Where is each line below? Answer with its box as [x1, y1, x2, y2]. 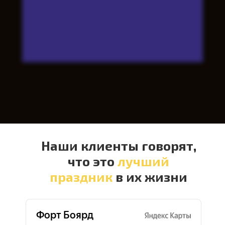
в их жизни [116, 169, 187, 184]
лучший [118, 153, 169, 169]
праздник [50, 169, 116, 184]
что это [68, 153, 118, 169]
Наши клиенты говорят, [41, 138, 196, 153]
